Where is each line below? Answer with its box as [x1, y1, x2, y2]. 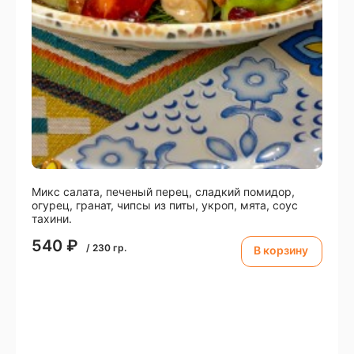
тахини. [32, 212, 72, 226]
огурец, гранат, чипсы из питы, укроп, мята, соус [32, 198, 298, 213]
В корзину [254, 243, 308, 258]
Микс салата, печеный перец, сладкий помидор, [32, 185, 295, 199]
